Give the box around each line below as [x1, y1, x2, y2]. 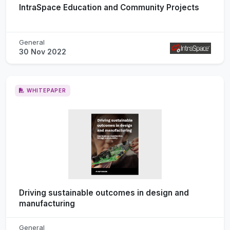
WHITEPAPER [26, 87, 66, 93]
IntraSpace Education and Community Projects [19, 2, 199, 12]
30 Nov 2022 [19, 47, 66, 56]
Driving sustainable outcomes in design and [19, 187, 189, 198]
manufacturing [19, 198, 75, 208]
